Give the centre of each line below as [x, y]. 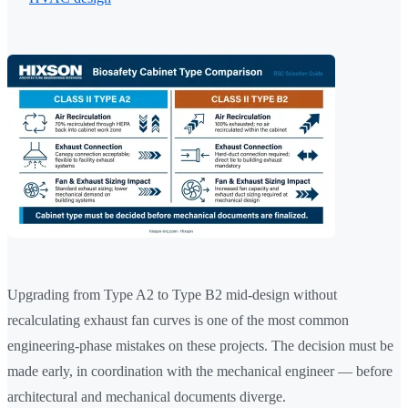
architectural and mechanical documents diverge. [147, 397]
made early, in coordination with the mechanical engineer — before [200, 372]
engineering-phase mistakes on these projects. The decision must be [200, 346]
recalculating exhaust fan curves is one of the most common [178, 321]
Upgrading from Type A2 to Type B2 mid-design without [172, 295]
